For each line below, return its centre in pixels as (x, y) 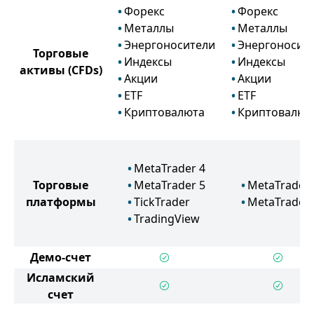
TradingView (167, 219)
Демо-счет (61, 257)
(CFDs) (83, 70)
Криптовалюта (164, 112)
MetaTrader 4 (170, 168)
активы (42, 70)
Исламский (61, 278)
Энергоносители (170, 45)
